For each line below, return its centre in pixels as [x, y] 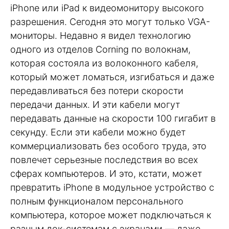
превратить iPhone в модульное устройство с [112, 188]
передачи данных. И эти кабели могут [95, 105]
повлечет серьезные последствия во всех [104, 160]
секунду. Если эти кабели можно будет [98, 132]
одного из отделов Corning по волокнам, [100, 50]
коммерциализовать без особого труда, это [108, 146]
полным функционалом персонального [97, 201]
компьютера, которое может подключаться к [111, 215]
